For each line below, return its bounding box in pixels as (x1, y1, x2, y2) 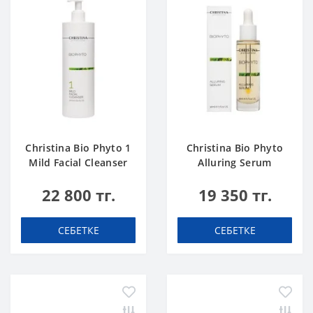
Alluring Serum (198, 156, 272, 169)
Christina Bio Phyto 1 (25, 141, 131, 154)
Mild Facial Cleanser (29, 156, 128, 169)
